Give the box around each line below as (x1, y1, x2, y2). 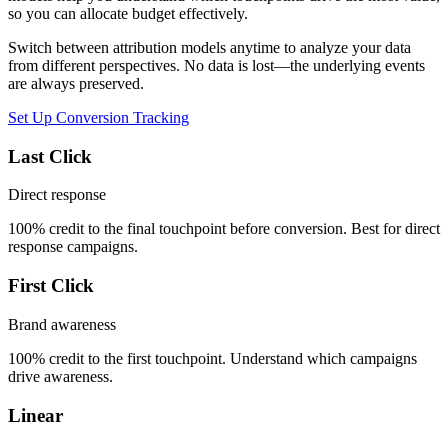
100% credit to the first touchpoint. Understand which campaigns (8, 349, 417, 367)
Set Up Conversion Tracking (8, 109, 189, 126)
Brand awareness (8, 315, 116, 333)
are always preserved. (8, 75, 144, 92)
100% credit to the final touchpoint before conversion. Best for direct (8, 220, 440, 238)
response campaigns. (8, 238, 138, 256)
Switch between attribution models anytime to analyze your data (8, 39, 411, 56)
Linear (8, 404, 63, 426)
